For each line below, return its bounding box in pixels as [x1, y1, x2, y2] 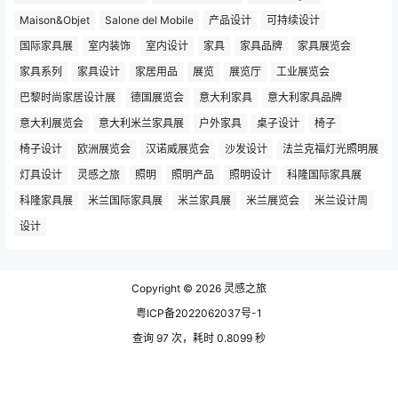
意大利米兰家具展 [99, 115, 184, 130]
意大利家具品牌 [267, 90, 342, 104]
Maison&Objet [20, 12, 90, 27]
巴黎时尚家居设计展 [20, 90, 115, 104]
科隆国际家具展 [287, 167, 362, 181]
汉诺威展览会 [146, 141, 210, 155]
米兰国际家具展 [88, 193, 163, 207]
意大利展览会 [20, 115, 84, 130]
